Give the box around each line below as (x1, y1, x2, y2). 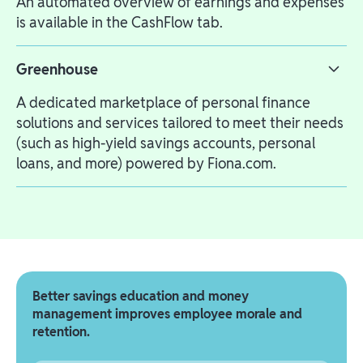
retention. (32, 322, 90, 340)
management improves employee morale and (32, 305, 302, 322)
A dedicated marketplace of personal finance (16, 92, 310, 112)
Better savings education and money (32, 287, 249, 305)
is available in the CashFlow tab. (16, 12, 223, 32)
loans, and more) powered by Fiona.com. (16, 153, 276, 173)
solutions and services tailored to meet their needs (16, 113, 344, 132)
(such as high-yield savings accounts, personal (16, 133, 315, 152)
